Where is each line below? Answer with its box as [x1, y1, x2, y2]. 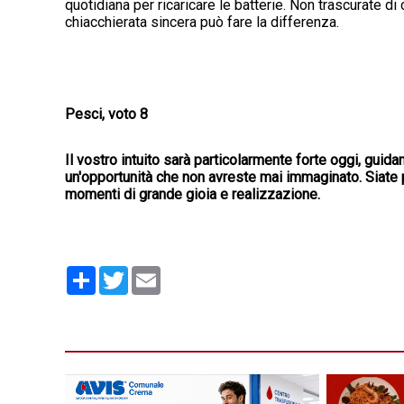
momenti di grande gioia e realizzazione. [65, 186, 320, 204]
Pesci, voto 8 [65, 106, 148, 124]
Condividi [96, 264, 154, 282]
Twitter [128, 264, 172, 282]
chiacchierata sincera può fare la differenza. [65, 14, 339, 32]
